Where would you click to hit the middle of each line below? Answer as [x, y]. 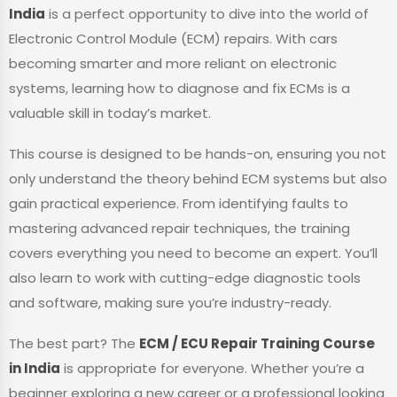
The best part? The [74, 344]
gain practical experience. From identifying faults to [179, 204]
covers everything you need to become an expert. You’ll [193, 253]
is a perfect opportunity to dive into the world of [207, 14]
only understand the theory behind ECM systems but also [198, 179]
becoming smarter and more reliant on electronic [173, 64]
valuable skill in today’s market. [110, 113]
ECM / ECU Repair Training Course [257, 344]
